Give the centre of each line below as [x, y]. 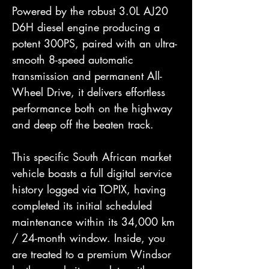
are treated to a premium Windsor [92, 254]
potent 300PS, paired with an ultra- [95, 43]
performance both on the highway [92, 108]
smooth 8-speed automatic [73, 59]
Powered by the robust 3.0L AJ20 [90, 11]
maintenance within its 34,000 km [93, 222]
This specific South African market [92, 157]
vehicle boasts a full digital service [92, 173]
